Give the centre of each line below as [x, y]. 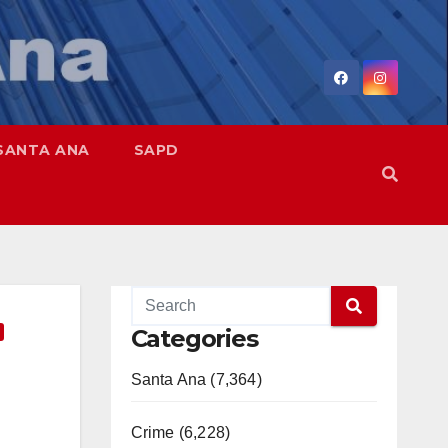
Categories [194, 338]
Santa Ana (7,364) [196, 379]
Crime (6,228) [180, 432]
